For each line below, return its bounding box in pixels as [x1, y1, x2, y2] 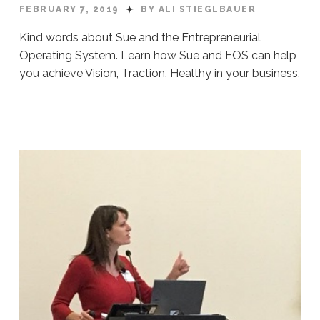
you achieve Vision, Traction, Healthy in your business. [19, 66, 300, 81]
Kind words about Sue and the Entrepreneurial [19, 31, 261, 45]
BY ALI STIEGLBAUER [141, 4, 256, 15]
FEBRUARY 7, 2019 [19, 4, 123, 15]
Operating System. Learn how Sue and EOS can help [19, 49, 296, 63]
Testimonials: [18, 130, 119, 144]
